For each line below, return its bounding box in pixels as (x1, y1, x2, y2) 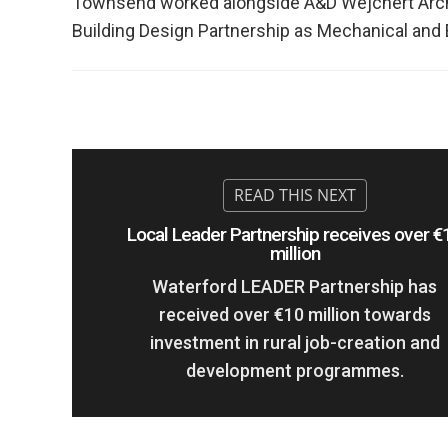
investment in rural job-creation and (149, 332, 440, 354)
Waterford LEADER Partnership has (152, 276, 438, 298)
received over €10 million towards (158, 304, 431, 326)
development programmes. (185, 360, 404, 382)
